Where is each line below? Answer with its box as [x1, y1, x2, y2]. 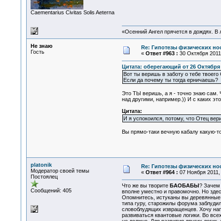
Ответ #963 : [145, 50, 178, 56]
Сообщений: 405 [30, 187, 72, 193]
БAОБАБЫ [169, 183, 199, 189]
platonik [30, 162, 52, 168]
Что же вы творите [121, 183, 170, 189]
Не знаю [30, 43, 52, 49]
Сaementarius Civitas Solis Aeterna [30, 9, 114, 15]
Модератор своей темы [30, 168, 89, 174]
